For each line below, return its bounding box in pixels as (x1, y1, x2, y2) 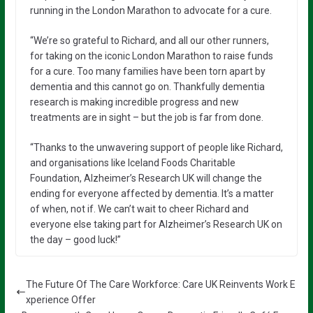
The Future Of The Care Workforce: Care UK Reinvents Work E (25, 278, 296, 290)
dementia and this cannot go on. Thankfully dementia (29, 80, 265, 92)
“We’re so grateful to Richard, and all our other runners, (29, 34, 269, 46)
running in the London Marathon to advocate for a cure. (29, 4, 272, 16)
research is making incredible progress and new (29, 96, 239, 108)
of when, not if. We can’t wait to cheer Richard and (29, 203, 249, 214)
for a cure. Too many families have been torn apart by (29, 65, 265, 77)
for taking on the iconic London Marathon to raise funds (29, 50, 273, 61)
